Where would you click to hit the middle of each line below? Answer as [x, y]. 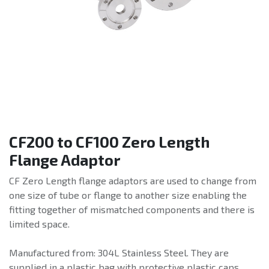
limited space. [39, 224]
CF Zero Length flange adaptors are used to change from [133, 181]
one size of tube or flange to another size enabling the [128, 195]
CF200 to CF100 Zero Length [109, 142]
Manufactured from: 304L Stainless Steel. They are [119, 253]
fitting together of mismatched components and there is [132, 210]
